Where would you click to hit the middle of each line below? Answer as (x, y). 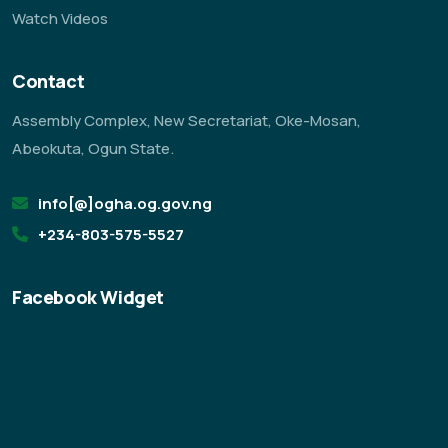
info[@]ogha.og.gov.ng (125, 203)
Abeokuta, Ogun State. (93, 148)
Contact (48, 81)
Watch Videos (60, 18)
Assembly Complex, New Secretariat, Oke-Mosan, (186, 120)
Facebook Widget (88, 297)
